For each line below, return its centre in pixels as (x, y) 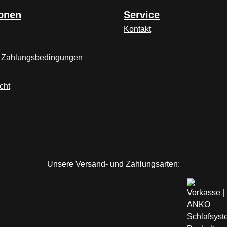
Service (142, 15)
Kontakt (137, 29)
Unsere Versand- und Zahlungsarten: (113, 164)
